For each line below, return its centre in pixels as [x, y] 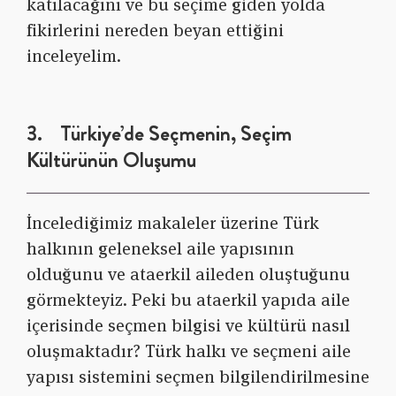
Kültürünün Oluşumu [111, 160]
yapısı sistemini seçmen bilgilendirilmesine [198, 377]
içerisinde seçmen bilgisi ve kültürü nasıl [188, 326]
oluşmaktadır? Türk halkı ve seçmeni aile [189, 351]
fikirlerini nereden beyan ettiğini [155, 30]
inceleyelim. [74, 56]
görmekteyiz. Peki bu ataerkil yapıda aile [188, 300]
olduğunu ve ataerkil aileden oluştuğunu [188, 274]
